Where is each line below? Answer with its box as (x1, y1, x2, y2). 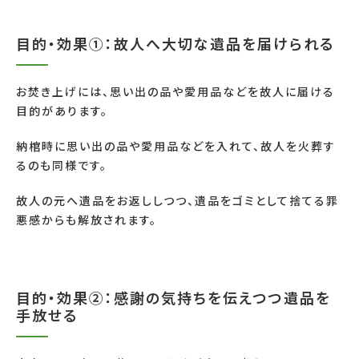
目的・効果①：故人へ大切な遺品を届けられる (16, 32, 334, 54)
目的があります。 (16, 102, 108, 119)
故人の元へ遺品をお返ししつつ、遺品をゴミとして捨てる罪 (16, 192, 339, 208)
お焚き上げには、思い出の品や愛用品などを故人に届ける (16, 83, 335, 99)
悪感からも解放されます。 (16, 211, 157, 228)
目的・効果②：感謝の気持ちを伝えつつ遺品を (16, 286, 331, 308)
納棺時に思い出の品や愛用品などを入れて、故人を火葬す (16, 137, 336, 154)
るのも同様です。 (16, 156, 107, 173)
